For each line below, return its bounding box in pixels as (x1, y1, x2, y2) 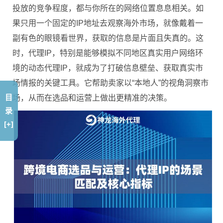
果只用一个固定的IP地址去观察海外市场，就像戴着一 (12, 19, 203, 27)
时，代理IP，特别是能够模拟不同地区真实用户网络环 (12, 49, 203, 57)
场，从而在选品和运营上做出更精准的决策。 (12, 94, 172, 102)
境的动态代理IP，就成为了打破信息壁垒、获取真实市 (12, 64, 203, 72)
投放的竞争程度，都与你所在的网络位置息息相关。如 (12, 4, 204, 12)
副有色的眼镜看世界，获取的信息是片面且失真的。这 (12, 34, 204, 42)
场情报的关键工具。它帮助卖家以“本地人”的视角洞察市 (12, 79, 209, 87)
